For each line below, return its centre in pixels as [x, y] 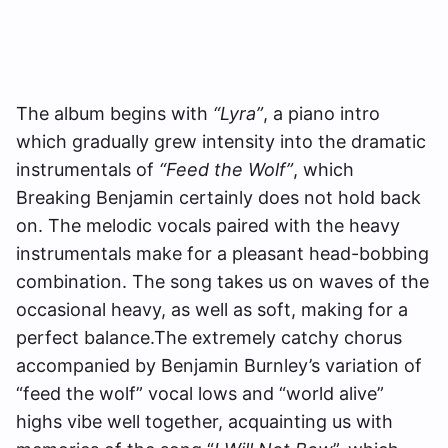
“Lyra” [238, 113]
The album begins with [114, 113]
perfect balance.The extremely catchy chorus [209, 337]
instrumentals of [87, 169]
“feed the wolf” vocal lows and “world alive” [200, 393]
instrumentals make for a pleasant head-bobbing [222, 253]
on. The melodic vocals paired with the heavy [208, 225]
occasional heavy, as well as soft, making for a [212, 309]
